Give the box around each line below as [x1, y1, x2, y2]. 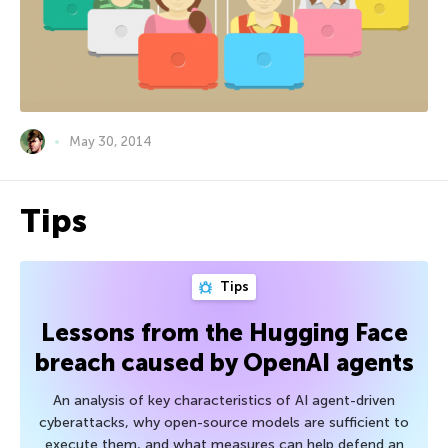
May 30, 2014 [69, 134, 152, 150]
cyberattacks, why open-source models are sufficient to [39, 414, 409, 432]
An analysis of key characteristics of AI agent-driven [53, 392, 395, 410]
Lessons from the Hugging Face [40, 318, 408, 348]
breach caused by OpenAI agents [34, 348, 414, 378]
